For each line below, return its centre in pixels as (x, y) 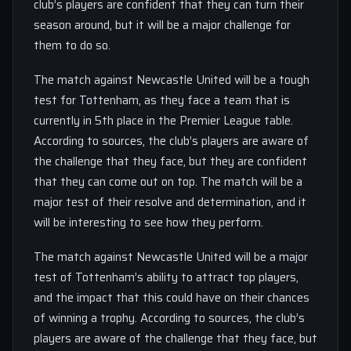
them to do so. (72, 45)
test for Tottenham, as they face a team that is (162, 100)
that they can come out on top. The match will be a (168, 182)
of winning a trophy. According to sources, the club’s (169, 318)
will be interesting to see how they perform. (148, 223)
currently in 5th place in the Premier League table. (163, 121)
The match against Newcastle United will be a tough (172, 80)
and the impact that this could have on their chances (172, 298)
